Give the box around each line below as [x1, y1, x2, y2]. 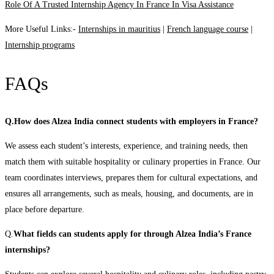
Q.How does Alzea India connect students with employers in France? [5, 116, 258, 126]
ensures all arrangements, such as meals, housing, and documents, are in [5, 188, 253, 198]
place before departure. [5, 204, 84, 214]
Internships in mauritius [78, 24, 160, 34]
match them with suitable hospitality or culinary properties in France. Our [5, 157, 261, 166]
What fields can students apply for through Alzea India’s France [13, 229, 251, 239]
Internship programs [5, 40, 75, 50]
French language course [167, 24, 248, 34]
